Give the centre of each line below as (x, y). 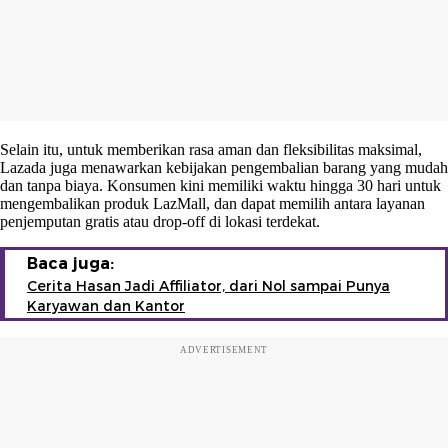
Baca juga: (70, 263)
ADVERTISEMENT (224, 349)
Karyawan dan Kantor (106, 305)
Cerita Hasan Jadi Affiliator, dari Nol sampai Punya (208, 285)
